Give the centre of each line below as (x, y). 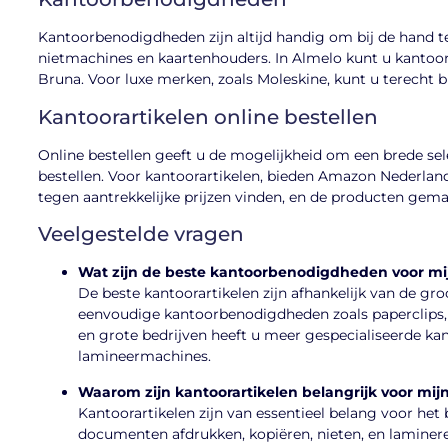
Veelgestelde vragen (141, 234)
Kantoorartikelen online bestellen (208, 116)
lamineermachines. (144, 356)
